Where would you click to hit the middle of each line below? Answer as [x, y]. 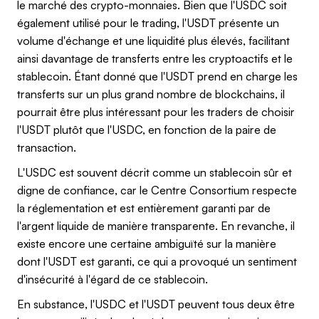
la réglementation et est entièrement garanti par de [144, 208]
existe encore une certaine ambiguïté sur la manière [147, 243]
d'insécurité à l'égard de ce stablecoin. [113, 279]
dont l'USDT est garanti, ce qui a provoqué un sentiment [157, 261]
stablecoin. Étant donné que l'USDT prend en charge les [157, 76]
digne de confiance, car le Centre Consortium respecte [157, 190]
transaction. [47, 147]
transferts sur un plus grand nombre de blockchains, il [151, 94]
